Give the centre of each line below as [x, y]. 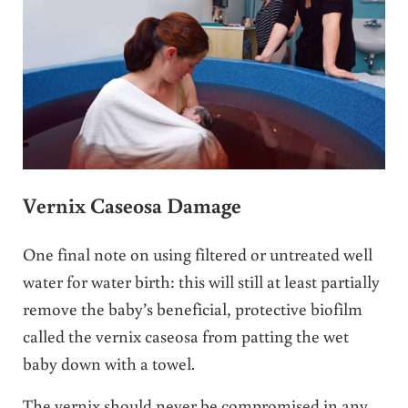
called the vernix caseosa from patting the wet [185, 335]
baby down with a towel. [108, 362]
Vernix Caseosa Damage [132, 204]
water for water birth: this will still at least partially [201, 280]
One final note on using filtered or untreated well [197, 253]
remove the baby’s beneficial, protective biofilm [192, 308]
